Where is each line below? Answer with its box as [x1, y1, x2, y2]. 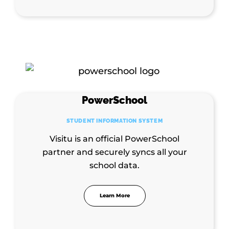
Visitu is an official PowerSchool [50, 133, 179, 144]
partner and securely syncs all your [42, 147, 187, 157]
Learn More [99, 192, 130, 199]
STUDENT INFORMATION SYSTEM [66, 117, 163, 124]
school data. [89, 160, 140, 170]
